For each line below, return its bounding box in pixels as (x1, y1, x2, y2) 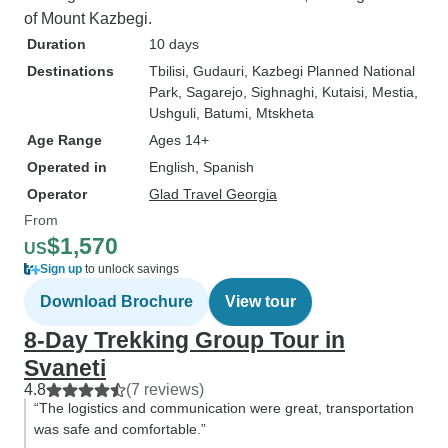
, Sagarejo (178, 84, 243, 100)
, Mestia (364, 84, 414, 100)
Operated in (27, 159, 107, 175)
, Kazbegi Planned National (244, 63, 415, 79)
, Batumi (196, 105, 248, 121)
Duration (27, 36, 86, 52)
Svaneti (24, 355, 106, 381)
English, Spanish (149, 159, 254, 175)
